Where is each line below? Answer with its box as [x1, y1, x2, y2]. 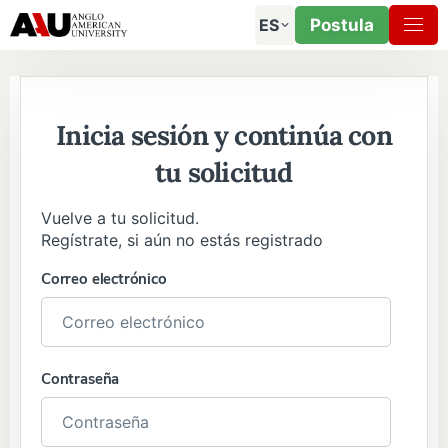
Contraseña [41, 369, 120, 389]
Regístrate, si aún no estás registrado [41, 230, 323, 250]
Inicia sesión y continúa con [56, 118, 392, 152]
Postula [310, 15, 374, 35]
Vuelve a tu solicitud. [41, 208, 199, 228]
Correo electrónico [41, 269, 167, 289]
